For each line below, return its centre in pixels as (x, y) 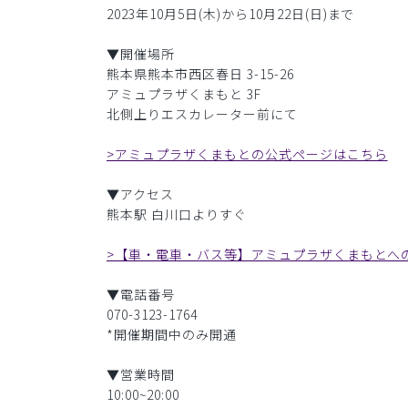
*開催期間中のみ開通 (172, 335)
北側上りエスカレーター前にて (202, 114)
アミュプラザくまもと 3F (184, 94)
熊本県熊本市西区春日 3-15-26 (200, 74)
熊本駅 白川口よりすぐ (177, 214)
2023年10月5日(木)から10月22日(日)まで (231, 14)
